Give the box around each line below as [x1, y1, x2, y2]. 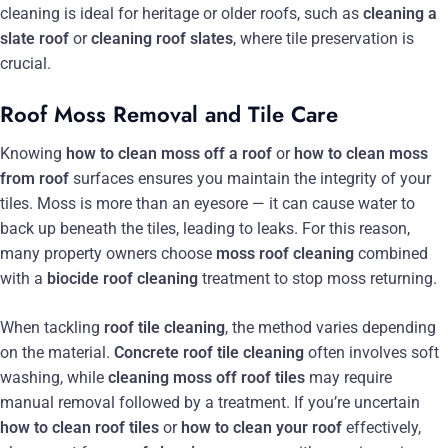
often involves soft [304, 343, 439, 363]
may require [305, 368, 392, 388]
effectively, [342, 418, 421, 438]
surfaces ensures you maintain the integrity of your [69, 169, 431, 189]
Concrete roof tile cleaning [114, 343, 304, 363]
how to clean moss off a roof [66, 144, 272, 164]
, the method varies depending [225, 318, 436, 338]
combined [354, 244, 428, 264]
